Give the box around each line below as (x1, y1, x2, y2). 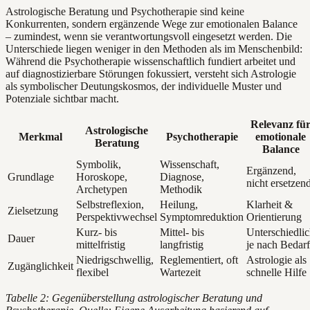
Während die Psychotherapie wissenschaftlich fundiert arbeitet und (6, 55, 295, 68)
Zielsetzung (8, 205, 58, 217)
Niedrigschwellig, (76, 254, 154, 266)
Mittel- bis (160, 226, 204, 239)
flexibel (76, 266, 109, 279)
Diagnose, (160, 171, 204, 183)
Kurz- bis (76, 226, 117, 239)
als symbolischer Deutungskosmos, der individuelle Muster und (6, 80, 282, 93)
